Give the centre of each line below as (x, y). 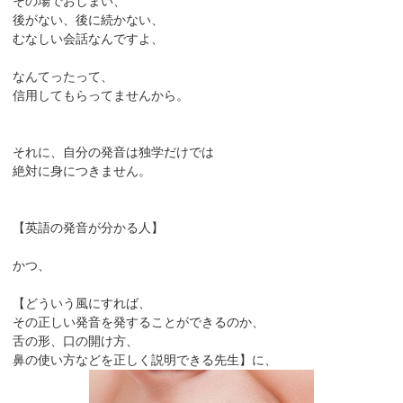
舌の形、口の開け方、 (76, 341)
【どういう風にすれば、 (82, 304)
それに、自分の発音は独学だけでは (114, 152)
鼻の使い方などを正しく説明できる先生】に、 (145, 360)
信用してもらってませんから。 (101, 96)
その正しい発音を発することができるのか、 (139, 322)
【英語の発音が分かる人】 (89, 228)
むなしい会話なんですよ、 (89, 39)
